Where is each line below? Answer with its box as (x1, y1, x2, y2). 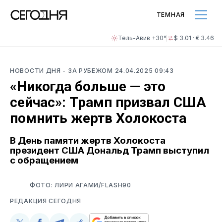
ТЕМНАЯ (156, 10, 185, 18)
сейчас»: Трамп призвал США (10, 94, 206, 111)
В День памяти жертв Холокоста (10, 134, 166, 146)
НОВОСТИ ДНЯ (10, 67, 63, 74)
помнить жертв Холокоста (10, 110, 186, 126)
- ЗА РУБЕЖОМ (62, 67, 115, 74)
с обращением (10, 154, 78, 166)
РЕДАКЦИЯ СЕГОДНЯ (10, 197, 82, 205)
